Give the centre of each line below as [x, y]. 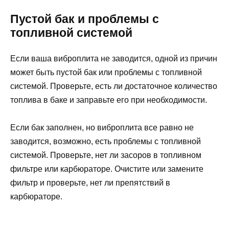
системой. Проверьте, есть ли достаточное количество [114, 86]
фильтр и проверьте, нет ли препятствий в [90, 182]
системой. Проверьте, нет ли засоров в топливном [106, 155]
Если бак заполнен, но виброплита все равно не [102, 127]
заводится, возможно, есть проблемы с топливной [106, 141]
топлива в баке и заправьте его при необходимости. [109, 100]
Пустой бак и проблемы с [85, 19]
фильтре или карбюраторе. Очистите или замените [107, 169]
